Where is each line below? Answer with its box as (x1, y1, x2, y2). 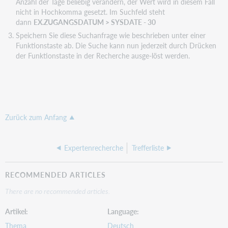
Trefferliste (132, 143, 164, 153)
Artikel (5, 206, 26, 216)
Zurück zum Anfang (5, 112, 67, 123)
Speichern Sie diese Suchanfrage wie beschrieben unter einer (15, 30, 206, 40)
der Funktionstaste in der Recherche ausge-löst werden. (15, 50, 190, 61)
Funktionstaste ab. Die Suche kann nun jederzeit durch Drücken (15, 40, 216, 50)
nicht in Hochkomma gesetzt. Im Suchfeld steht (15, 7, 165, 17)
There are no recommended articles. (5, 185, 110, 196)
